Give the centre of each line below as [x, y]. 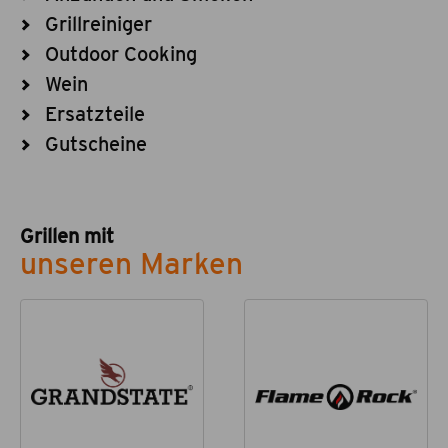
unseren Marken [131, 263]
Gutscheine [96, 144]
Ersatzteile [95, 114]
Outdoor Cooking [121, 54]
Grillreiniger [98, 24]
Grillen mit [67, 236]
